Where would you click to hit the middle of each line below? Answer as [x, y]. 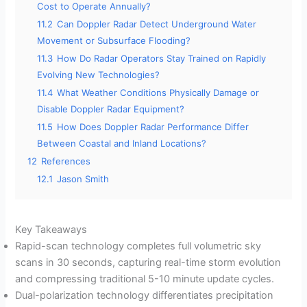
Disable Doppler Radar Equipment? [111, 109]
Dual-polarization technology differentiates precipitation [145, 295]
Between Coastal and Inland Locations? [122, 143]
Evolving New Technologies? [99, 74]
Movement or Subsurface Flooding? [114, 40]
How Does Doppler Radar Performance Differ [153, 126]
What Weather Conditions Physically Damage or [158, 92]
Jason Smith [83, 179]
